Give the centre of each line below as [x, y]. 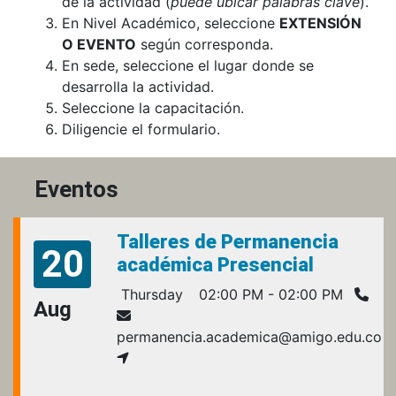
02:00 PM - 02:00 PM [269, 295]
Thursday [150, 295]
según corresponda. [205, 45]
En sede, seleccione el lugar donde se [188, 66]
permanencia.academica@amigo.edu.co [249, 337]
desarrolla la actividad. [138, 87]
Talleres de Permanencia [228, 242]
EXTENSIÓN [320, 23]
